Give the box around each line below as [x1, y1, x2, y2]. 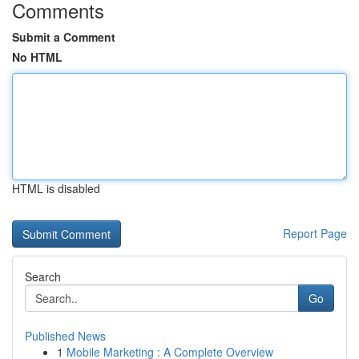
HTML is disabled [12, 180, 100, 196]
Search [25, 268, 61, 284]
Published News [25, 328, 106, 344]
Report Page [283, 225, 347, 241]
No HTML [12, 49, 63, 65]
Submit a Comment [12, 29, 115, 45]
